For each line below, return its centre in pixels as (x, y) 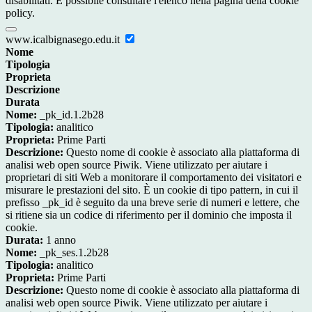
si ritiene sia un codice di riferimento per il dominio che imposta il (149, 215)
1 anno (60, 240)
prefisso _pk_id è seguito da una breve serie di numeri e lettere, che (153, 203)
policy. (20, 13)
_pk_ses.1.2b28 (73, 253)
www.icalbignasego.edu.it (64, 40)
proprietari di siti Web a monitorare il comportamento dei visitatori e (154, 178)
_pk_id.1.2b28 (70, 115)
